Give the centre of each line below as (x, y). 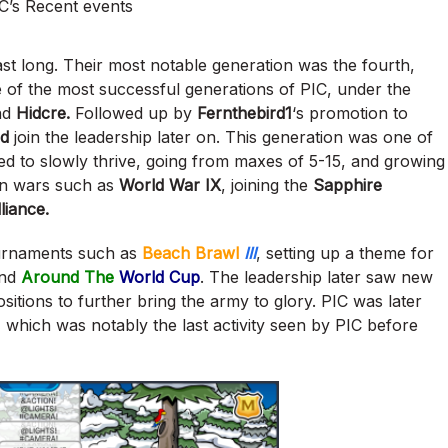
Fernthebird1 (244, 113)
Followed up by (133, 113)
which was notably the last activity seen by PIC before (212, 325)
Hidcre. (43, 113)
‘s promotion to (350, 113)
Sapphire (347, 185)
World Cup (159, 277)
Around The (70, 277)
